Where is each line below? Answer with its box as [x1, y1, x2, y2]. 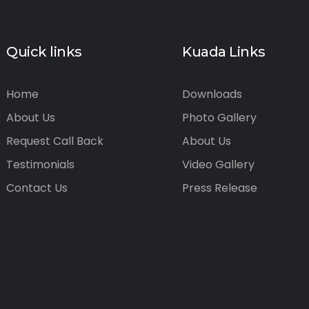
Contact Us [6, 180, 68, 196]
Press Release [182, 180, 257, 196]
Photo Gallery [182, 110, 257, 126]
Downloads [182, 86, 242, 102]
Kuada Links [182, 43, 266, 60]
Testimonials [6, 157, 74, 172]
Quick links [6, 43, 82, 60]
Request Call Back [6, 133, 103, 149]
